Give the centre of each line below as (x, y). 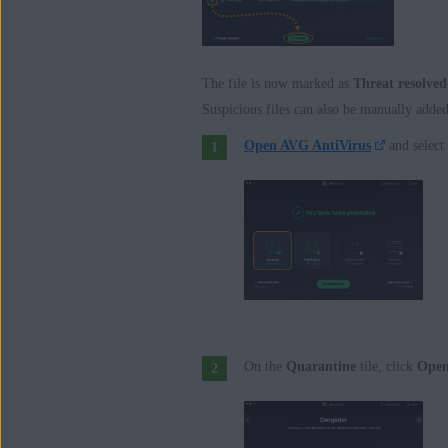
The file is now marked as (277, 83)
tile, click (386, 366)
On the (265, 366)
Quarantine (321, 366)
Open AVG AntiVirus (307, 145)
